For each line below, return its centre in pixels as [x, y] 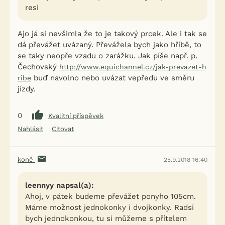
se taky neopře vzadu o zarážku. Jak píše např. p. [107, 56]
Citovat [63, 129]
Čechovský [38, 67]
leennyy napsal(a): [60, 185]
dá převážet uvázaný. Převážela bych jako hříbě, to [109, 45]
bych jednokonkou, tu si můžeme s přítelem [106, 218]
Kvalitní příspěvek [76, 116]
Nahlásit [30, 129]
